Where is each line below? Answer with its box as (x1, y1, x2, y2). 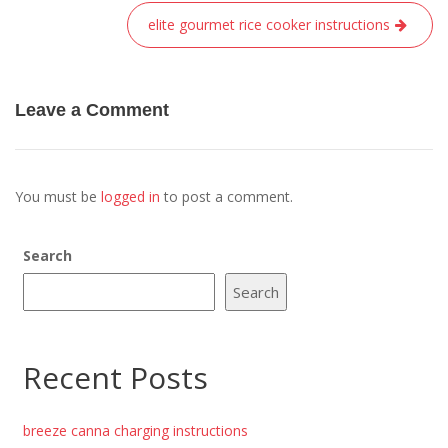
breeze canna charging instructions (22, 420, 248, 440)
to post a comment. (160, 186, 293, 206)
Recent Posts (22, 356, 208, 398)
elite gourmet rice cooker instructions (148, 14, 390, 34)
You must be (15, 186, 101, 206)
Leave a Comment (15, 99, 169, 120)
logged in (101, 186, 160, 206)
